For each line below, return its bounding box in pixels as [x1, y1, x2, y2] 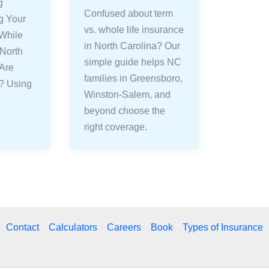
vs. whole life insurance [84, 24, 184, 35]
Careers [107, 222, 141, 232]
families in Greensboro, [84, 73, 183, 83]
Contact [6, 222, 39, 232]
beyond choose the [84, 105, 166, 116]
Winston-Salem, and [84, 89, 171, 100]
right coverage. [84, 121, 148, 132]
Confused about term [84, 8, 174, 19]
